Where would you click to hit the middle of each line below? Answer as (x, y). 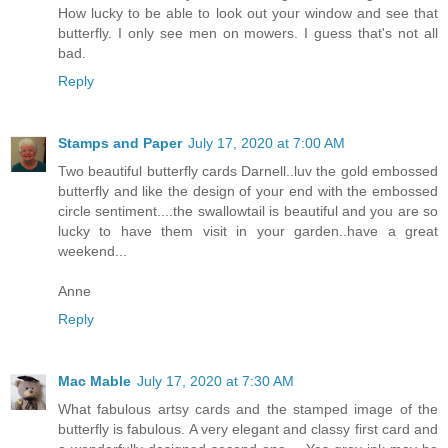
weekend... (92, 251)
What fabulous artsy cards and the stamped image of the (248, 409)
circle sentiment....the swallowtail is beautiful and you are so (248, 211)
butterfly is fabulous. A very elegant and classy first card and (248, 429)
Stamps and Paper (120, 143)
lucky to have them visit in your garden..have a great (248, 231)
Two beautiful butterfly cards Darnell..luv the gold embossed (248, 171)
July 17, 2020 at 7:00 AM (266, 143)
